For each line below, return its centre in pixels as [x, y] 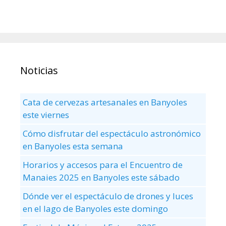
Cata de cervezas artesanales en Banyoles [105, 102]
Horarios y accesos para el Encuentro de [103, 164]
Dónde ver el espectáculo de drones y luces [108, 196]
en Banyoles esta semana [73, 146]
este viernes [46, 115]
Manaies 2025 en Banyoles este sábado [101, 177]
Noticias [39, 70]
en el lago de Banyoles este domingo [95, 208]
